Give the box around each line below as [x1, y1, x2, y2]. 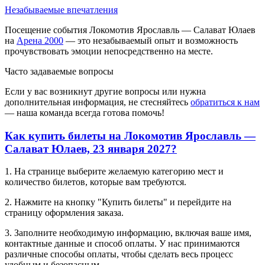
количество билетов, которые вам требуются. [5, 177, 186, 188]
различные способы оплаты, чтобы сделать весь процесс [5, 249, 233, 260]
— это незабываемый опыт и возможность [63, 35, 238, 46]
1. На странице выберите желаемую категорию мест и [5, 166, 224, 177]
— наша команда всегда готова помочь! [5, 107, 164, 118]
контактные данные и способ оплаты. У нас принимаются [5, 238, 240, 249]
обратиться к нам [190, 96, 260, 107]
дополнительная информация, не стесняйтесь [5, 96, 190, 107]
